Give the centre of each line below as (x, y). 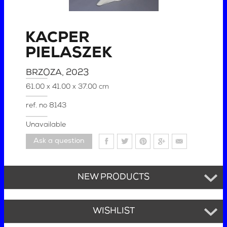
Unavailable (46, 125)
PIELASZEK (69, 53)
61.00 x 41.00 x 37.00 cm (68, 87)
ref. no (38, 105)
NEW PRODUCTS (113, 177)
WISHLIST (113, 211)
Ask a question (59, 141)
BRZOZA (44, 72)
